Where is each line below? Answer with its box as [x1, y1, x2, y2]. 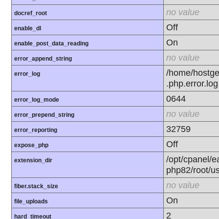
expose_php [14, 142, 48, 149]
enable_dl [14, 25, 41, 32]
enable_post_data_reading [14, 40, 88, 47]
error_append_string [14, 55, 72, 63]
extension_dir [14, 157, 52, 164]
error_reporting [14, 127, 57, 134]
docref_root [14, 10, 47, 17]
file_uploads [14, 198, 48, 205]
